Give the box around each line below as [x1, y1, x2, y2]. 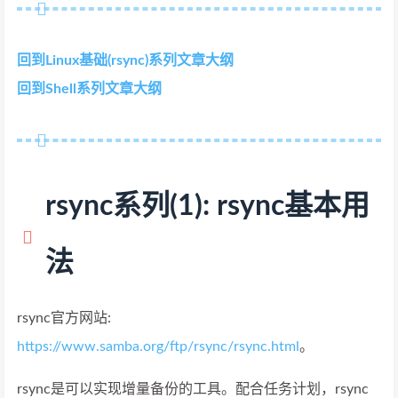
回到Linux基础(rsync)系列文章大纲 [17, 53, 234, 68]
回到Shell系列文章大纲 [17, 82, 162, 96]
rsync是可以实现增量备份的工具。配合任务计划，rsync [17, 382, 369, 396]
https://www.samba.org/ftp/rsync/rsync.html [17, 339, 299, 354]
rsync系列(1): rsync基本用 [45, 192, 370, 220]
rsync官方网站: [17, 311, 111, 325]
